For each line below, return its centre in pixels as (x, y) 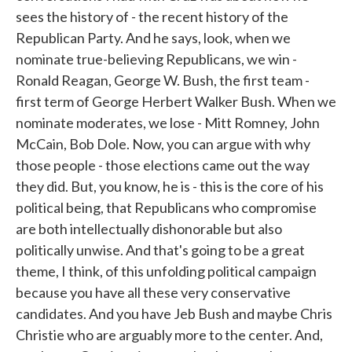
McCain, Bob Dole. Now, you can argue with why (163, 144)
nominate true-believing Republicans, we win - (156, 59)
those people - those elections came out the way (163, 165)
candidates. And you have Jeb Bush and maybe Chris (174, 313)
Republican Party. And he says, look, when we (153, 38)
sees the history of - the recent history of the (152, 16)
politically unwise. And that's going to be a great (160, 250)
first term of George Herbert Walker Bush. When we (176, 101)
